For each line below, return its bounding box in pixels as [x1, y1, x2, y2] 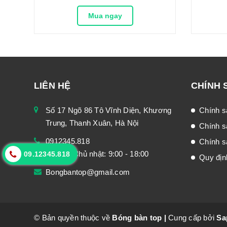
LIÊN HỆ [34, 81, 71, 91]
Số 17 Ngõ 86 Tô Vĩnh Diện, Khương [46, 106, 172, 115]
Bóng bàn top [112, 213, 162, 222]
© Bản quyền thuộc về [34, 213, 112, 222]
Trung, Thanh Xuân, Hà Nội [46, 119, 139, 128]
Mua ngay [88, 12, 122, 20]
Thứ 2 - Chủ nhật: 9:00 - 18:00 [46, 149, 149, 159]
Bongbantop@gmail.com [46, 168, 130, 177]
